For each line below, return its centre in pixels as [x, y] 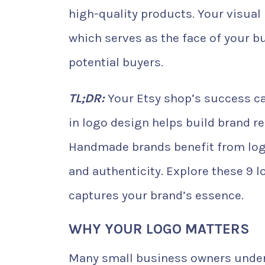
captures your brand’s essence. [156, 195]
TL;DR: [87, 98]
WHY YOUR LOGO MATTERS [159, 229]
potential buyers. [116, 62]
